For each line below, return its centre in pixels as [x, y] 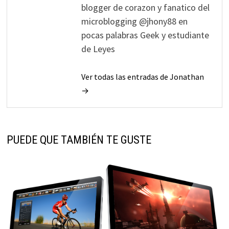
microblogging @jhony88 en [134, 21]
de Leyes [98, 49]
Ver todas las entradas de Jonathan [142, 76]
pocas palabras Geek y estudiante [145, 35]
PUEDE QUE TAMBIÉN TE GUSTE [79, 140]
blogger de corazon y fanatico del [145, 7]
